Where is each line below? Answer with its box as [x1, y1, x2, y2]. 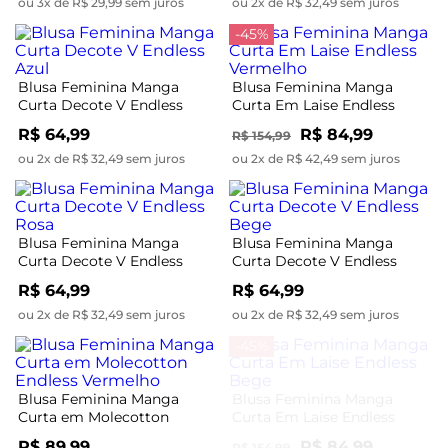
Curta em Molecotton [18, 407, 169, 426]
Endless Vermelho [18, 425, 143, 444]
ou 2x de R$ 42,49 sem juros [232, 150, 400, 166]
